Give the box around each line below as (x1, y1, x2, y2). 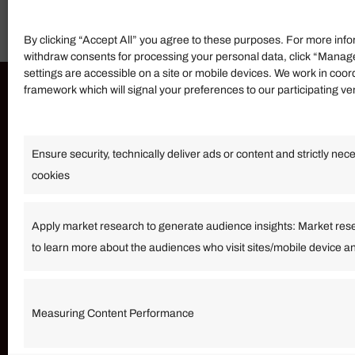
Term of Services (124, 246, 217, 260)
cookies (32, 170, 70, 181)
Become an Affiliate (124, 193, 233, 208)
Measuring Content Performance (32, 307, 194, 319)
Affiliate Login (124, 219, 200, 234)
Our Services (124, 167, 197, 181)
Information (113, 125, 197, 143)
